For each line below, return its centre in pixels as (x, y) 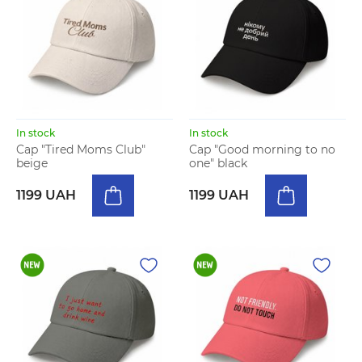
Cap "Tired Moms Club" (81, 149)
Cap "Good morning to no (262, 149)
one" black (218, 163)
